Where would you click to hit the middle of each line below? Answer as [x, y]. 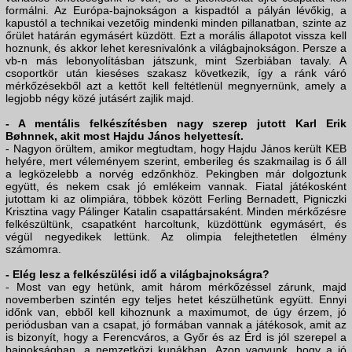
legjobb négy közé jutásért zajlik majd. [100, 99]
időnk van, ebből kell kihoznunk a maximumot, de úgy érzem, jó [176, 312]
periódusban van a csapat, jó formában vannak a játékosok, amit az [176, 325]
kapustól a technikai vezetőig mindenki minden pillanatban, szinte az [176, 23]
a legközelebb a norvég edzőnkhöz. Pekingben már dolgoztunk [176, 174]
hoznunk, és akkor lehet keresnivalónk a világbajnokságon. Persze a [176, 48]
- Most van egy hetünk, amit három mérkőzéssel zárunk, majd [176, 287]
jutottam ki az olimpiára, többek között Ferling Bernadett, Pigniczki [176, 199]
